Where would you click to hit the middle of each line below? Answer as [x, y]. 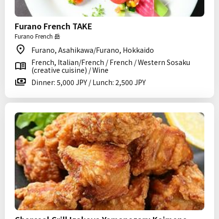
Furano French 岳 [37, 36]
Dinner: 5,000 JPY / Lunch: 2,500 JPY [88, 82]
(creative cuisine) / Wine [70, 70]
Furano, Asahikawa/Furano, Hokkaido [93, 50]
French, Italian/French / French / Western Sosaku [111, 62]
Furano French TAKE [54, 26]
